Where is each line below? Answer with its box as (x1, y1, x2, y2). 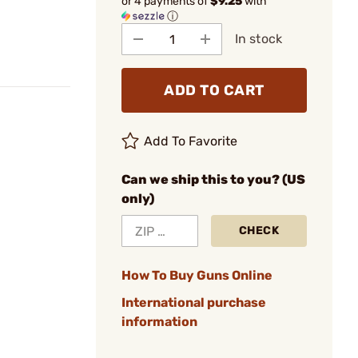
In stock (235, 31, 282, 46)
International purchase (121, 295, 266, 310)
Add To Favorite (144, 133, 238, 149)
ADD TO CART (164, 82, 265, 99)
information (121, 314, 197, 329)
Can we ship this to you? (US (121, 172, 305, 187)
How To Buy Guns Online (121, 268, 272, 283)
